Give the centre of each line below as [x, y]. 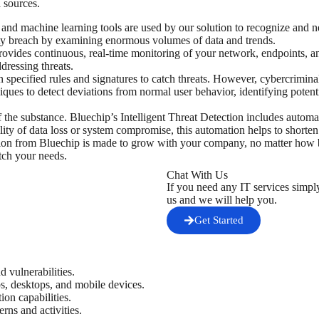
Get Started [219, 220]
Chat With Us [197, 174]
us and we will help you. [222, 199]
